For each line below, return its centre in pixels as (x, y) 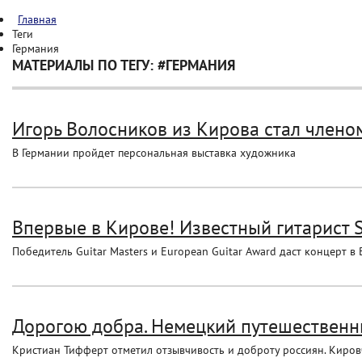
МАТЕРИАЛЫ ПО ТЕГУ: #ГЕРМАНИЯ (124, 65)
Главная (37, 19)
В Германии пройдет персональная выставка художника (154, 153)
